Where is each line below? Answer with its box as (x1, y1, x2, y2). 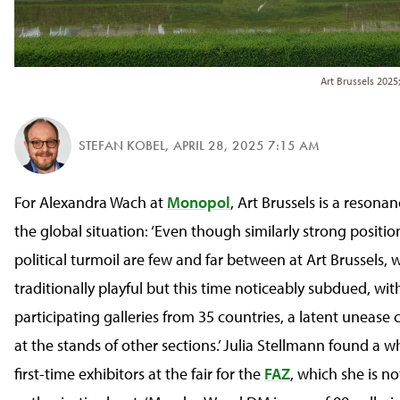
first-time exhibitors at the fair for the (14, 363, 264, 384)
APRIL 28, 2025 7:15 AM (173, 136, 320, 154)
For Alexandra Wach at (14, 192, 167, 212)
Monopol (167, 192, 230, 212)
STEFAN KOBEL (79, 136, 165, 154)
